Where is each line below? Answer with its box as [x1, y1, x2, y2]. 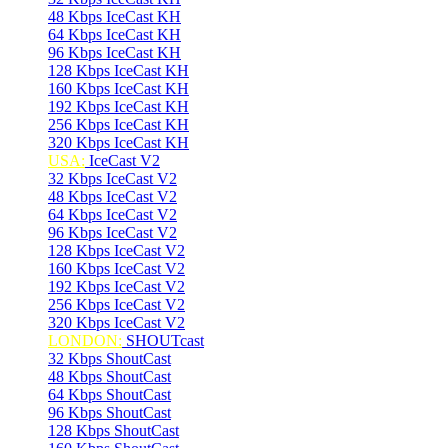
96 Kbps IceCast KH [48, 44, 181, 61]
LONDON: [48, 332, 122, 349]
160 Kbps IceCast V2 [48, 260, 185, 277]
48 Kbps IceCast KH [48, 8, 181, 25]
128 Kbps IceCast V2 [48, 242, 185, 259]
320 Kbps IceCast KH [48, 134, 189, 151]
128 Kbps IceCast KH [48, 62, 189, 79]
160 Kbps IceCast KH [48, 80, 189, 97]
